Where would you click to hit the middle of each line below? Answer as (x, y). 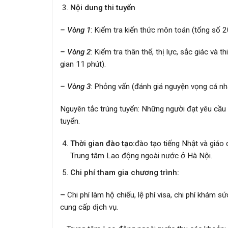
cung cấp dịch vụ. (89, 207)
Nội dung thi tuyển (103, 7)
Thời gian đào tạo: (102, 143)
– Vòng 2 (75, 52)
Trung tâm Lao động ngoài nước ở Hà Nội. (141, 155)
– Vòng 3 (75, 87)
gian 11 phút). (83, 64)
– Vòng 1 (75, 30)
